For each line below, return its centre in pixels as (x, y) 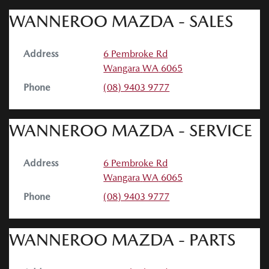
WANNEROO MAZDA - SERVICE (131, 130)
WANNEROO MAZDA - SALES (121, 21)
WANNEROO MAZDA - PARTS (122, 239)
